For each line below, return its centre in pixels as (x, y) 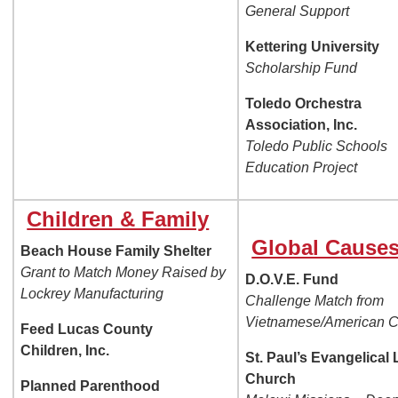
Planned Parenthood (91, 386)
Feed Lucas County (87, 330)
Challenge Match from (315, 301)
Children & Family (118, 219)
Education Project (302, 168)
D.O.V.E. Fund (292, 280)
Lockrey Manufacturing (92, 294)
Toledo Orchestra (304, 104)
